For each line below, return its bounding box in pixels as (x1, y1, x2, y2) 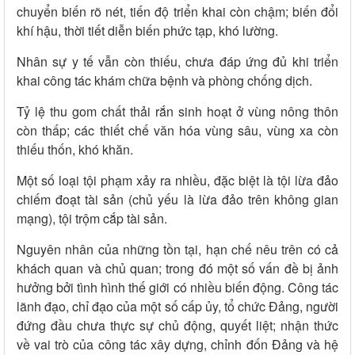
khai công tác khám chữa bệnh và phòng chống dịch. (17, 71, 312, 90)
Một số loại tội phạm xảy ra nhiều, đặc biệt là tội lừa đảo (17, 171, 338, 190)
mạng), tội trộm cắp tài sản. (17, 209, 167, 228)
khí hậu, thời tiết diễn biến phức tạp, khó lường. (17, 21, 278, 40)
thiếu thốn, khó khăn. (17, 140, 133, 159)
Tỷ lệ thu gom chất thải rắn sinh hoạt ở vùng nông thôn (17, 102, 338, 121)
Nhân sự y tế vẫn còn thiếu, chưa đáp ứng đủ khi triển (17, 52, 338, 71)
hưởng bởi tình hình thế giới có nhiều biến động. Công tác (17, 278, 338, 297)
